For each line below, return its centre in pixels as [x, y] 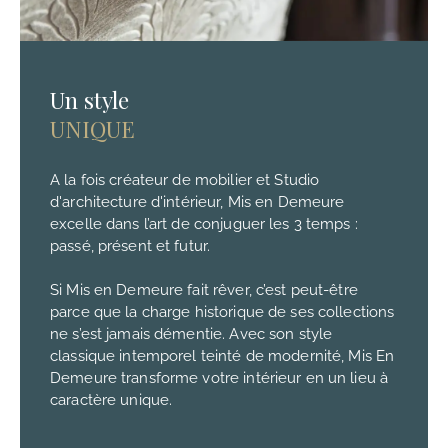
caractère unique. [111, 400]
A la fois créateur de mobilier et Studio [185, 180]
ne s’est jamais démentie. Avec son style [191, 334]
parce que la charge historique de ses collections [222, 312]
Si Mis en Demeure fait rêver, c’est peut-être [204, 290]
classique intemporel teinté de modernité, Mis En [222, 356]
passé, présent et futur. [130, 246]
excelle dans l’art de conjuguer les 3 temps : [204, 224]
